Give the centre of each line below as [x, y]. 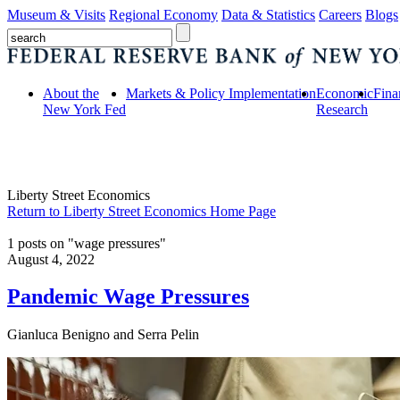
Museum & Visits [56, 15]
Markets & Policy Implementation [221, 93]
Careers [340, 15]
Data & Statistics [268, 15]
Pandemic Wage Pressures [128, 297]
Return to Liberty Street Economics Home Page [142, 211]
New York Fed [84, 109]
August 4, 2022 [51, 259]
